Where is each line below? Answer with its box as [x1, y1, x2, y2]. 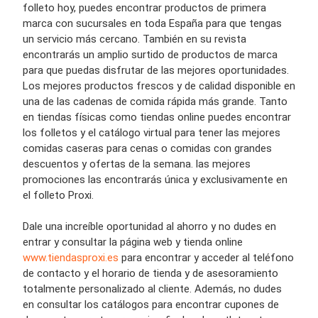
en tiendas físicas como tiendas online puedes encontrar [23, 111, 291, 124]
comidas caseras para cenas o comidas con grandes [23, 142, 272, 155]
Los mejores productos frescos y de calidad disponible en [23, 79, 295, 92]
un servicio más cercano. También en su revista [23, 33, 246, 45]
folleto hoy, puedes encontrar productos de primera [23, 1, 266, 14]
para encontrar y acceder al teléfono [119, 251, 294, 264]
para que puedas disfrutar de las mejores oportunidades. [23, 64, 289, 77]
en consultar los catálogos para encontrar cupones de [23, 298, 279, 311]
